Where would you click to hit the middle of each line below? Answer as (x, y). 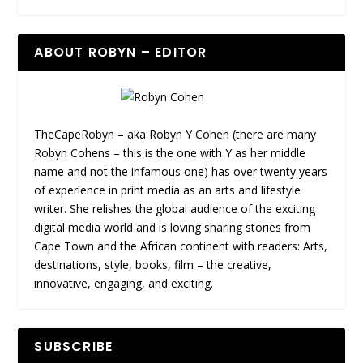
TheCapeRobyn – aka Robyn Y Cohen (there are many (175, 134)
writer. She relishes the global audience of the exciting (175, 208)
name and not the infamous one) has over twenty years (181, 171)
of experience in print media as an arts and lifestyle (168, 190)
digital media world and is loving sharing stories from (173, 227)
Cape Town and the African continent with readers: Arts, (181, 246)
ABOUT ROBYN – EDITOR (121, 53)
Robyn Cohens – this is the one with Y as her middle (170, 152)
